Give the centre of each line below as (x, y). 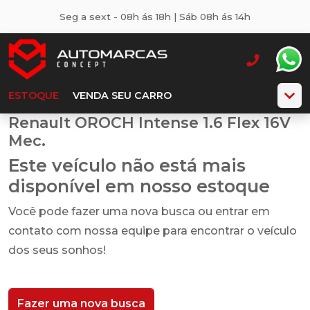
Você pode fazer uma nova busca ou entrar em (139, 211)
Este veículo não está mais (127, 165)
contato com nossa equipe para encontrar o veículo (153, 231)
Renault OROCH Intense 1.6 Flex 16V (149, 122)
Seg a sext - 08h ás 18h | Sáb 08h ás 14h (155, 17)
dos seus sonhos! (57, 250)
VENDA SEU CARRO (122, 95)
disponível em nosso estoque (139, 186)
